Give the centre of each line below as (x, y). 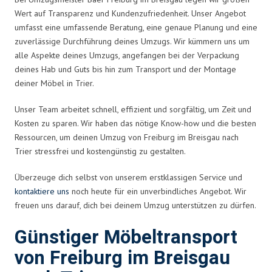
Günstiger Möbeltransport (126, 237)
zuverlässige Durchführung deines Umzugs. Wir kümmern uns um (132, 41)
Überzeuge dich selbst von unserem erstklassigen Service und (128, 177)
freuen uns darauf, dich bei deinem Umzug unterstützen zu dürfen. (135, 205)
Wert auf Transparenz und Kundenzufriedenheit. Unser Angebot (130, 13)
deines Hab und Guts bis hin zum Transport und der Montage (125, 69)
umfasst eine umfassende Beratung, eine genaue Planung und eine (136, 27)
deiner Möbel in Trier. (54, 83)
